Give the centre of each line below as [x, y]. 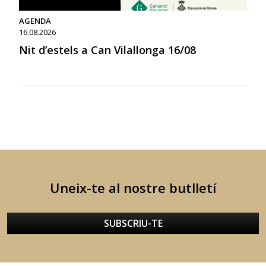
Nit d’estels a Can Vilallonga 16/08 [107, 50]
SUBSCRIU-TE [133, 224]
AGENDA [35, 20]
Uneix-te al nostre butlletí [133, 187]
